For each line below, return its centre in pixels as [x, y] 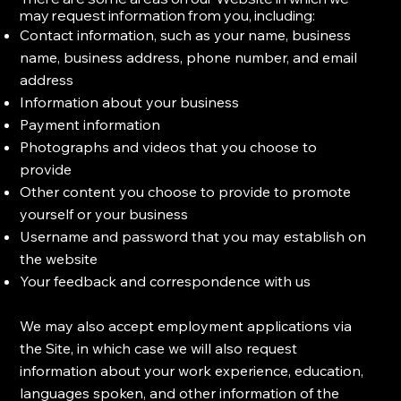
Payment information [90, 125]
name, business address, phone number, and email [189, 58]
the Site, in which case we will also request [159, 349]
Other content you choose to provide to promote [186, 192]
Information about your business [130, 102]
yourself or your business [104, 214]
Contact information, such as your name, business [186, 35]
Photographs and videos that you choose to [169, 147]
